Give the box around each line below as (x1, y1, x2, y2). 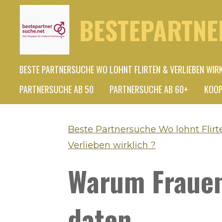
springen (4, 39, 42, 49)
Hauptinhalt (4, 23, 54, 33)
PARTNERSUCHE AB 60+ (110, 83, 188, 96)
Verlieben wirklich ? (68, 140, 156, 151)
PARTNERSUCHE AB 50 (19, 83, 94, 96)
